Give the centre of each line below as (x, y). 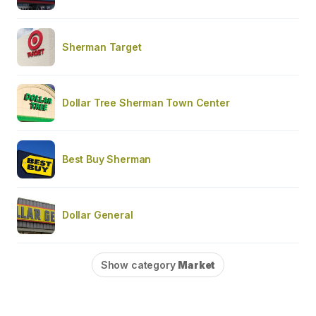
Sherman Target (102, 47)
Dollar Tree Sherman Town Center (146, 102)
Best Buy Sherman (107, 159)
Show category (139, 265)
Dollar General (98, 214)
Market (197, 265)
